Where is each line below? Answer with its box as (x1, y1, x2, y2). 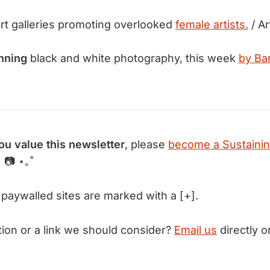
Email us (174, 223, 217, 236)
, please (125, 138, 168, 151)
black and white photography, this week (27, 52, 239, 64)
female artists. (175, 18, 248, 31)
